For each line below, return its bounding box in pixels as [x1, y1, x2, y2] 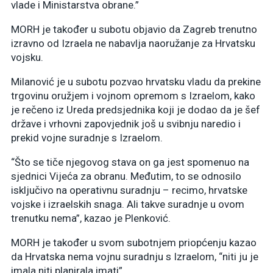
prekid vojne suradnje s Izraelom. [11, 131, 163, 144]
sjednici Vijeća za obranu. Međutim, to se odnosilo [11, 169, 241, 182]
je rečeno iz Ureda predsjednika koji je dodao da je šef [11, 103, 260, 116]
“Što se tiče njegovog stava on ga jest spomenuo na [11, 155, 249, 168]
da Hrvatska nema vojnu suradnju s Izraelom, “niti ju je [11, 250, 258, 263]
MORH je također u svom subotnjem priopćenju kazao [11, 236, 257, 249]
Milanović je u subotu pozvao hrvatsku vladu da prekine [11, 75, 261, 88]
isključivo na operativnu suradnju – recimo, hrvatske [11, 183, 247, 196]
